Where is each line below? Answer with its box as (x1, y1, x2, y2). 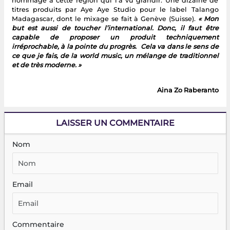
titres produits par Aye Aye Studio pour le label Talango (11, 6, 219, 14)
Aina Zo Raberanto (157, 86, 219, 94)
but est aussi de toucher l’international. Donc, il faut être (11, 24, 219, 32)
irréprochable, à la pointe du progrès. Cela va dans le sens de (11, 43, 219, 51)
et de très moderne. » (11, 61, 81, 69)
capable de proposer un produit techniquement (11, 33, 219, 42)
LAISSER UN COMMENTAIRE (55, 118, 175, 128)
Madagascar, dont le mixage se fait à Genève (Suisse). (11, 15, 198, 23)
